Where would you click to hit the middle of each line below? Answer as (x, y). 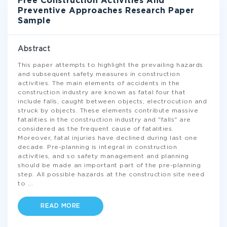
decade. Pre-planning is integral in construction (97, 147)
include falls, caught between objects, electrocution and (112, 102)
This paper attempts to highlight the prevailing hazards (110, 65)
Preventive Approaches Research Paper (106, 11)
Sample (34, 21)
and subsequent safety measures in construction (99, 74)
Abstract (34, 49)
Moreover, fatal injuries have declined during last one (107, 138)
